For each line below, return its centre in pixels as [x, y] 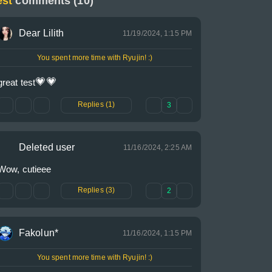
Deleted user [47, 147]
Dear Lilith [42, 33]
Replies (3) [96, 190]
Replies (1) [96, 104]
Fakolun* [39, 233]
